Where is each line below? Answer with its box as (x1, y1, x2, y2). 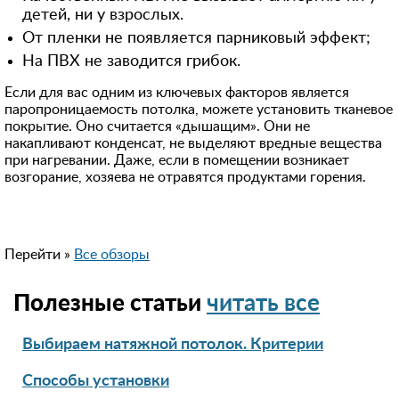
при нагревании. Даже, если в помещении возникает (4, 153, 349, 167)
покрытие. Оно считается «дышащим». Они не (4, 119, 310, 134)
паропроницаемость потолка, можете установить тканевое (4, 102, 393, 117)
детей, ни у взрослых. (22, 7, 183, 23)
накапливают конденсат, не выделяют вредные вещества (4, 136, 382, 151)
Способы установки (22, 373, 169, 389)
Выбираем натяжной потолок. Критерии (22, 337, 323, 353)
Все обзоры (74, 248, 150, 262)
